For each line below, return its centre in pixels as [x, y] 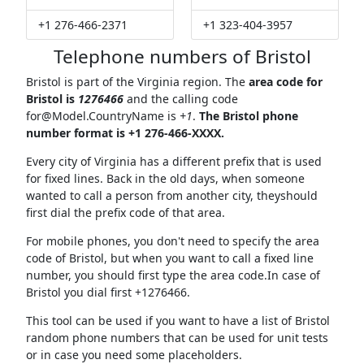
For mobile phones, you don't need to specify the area [172, 241]
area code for [285, 82]
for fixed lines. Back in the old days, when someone [165, 179]
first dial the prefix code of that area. [125, 213]
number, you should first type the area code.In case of [173, 275]
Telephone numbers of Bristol [182, 57]
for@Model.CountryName [95, 116]
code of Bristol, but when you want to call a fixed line [169, 258]
